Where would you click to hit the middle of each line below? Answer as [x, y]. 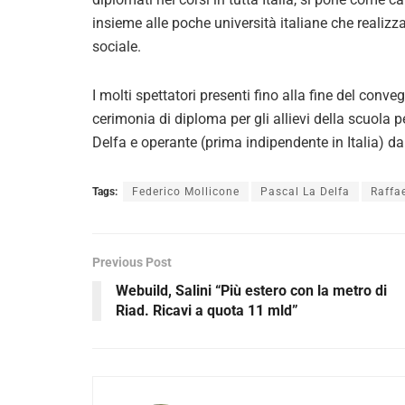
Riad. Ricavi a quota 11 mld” [207, 310]
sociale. [117, 46]
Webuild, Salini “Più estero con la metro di [251, 290]
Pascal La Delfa [305, 191]
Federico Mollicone [186, 191]
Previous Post [132, 262]
